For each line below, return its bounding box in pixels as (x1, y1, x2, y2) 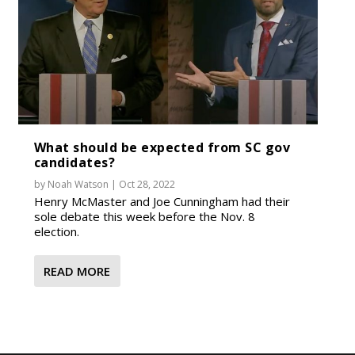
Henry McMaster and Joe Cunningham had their (33, 193, 290, 209)
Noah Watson (47, 177, 109, 191)
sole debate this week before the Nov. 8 (33, 208, 255, 224)
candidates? (33, 153, 116, 171)
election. (33, 223, 79, 239)
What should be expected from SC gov (33, 138, 291, 156)
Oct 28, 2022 (118, 177, 175, 191)
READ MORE (43, 262, 110, 279)
